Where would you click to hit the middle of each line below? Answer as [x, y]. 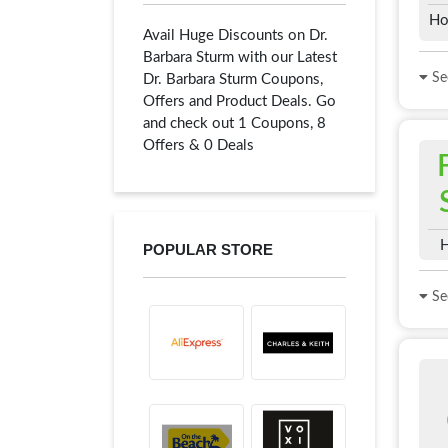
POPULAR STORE [208, 249]
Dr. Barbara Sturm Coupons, [233, 79]
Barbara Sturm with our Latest [240, 57]
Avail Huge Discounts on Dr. [235, 35]
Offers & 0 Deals [198, 145]
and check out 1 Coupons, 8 [234, 123]
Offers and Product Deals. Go [239, 101]
